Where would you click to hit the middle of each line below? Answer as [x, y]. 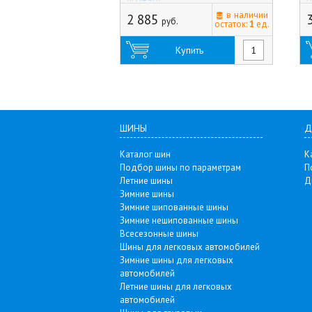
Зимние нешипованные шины [179, 220]
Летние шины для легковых [176, 287]
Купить [190, 50]
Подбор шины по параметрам [180, 167]
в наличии [247, 15]
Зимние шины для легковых [177, 260]
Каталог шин [145, 154]
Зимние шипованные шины [174, 207]
